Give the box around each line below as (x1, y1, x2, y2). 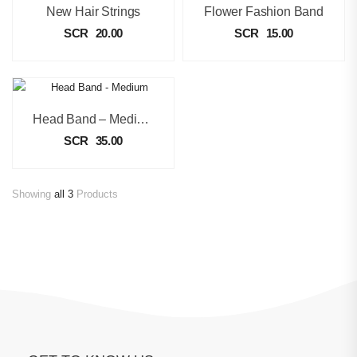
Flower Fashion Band (203, 5, 324, 18)
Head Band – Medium (136, 112, 150, 126)
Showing (12, 188, 54, 200)
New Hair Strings (45, 5, 141, 18)
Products (73, 188, 118, 200)
